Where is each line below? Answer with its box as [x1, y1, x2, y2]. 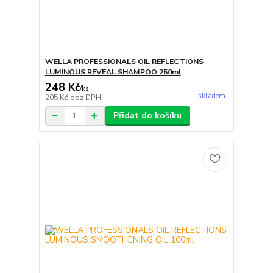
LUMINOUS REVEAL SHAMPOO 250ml [44, 67, 181, 77]
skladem [197, 91, 225, 101]
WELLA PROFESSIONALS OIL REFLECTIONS [44, 57, 204, 67]
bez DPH [69, 93, 101, 103]
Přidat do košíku [113, 110, 182, 122]
